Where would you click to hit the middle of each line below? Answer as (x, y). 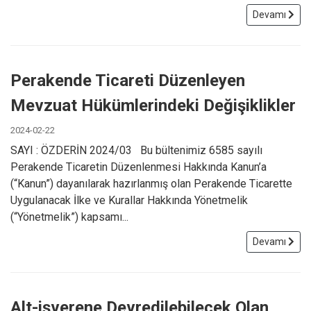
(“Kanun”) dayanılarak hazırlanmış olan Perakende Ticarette (151, 183)
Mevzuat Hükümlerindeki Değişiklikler (153, 105)
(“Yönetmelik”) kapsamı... (69, 217)
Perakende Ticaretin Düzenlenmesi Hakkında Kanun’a (138, 167)
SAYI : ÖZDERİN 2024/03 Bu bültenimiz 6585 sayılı (136, 150)
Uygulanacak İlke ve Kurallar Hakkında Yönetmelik (129, 200)
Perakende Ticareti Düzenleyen (128, 80)
